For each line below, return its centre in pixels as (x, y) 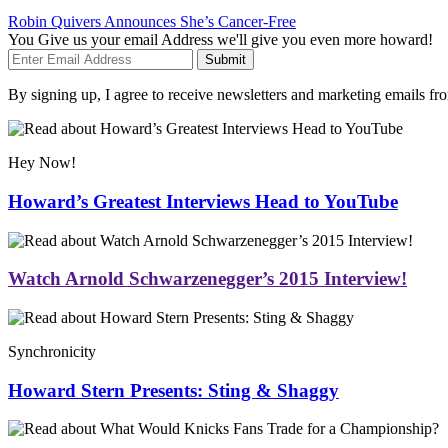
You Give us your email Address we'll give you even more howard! (220, 40)
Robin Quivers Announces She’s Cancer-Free (152, 22)
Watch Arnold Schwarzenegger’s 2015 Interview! (207, 279)
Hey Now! (42, 163)
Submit (225, 60)
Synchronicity (52, 352)
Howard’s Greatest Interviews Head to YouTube (203, 201)
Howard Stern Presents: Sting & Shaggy (173, 390)
